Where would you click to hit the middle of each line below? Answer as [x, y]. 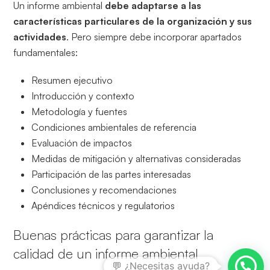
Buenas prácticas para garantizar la [114, 234]
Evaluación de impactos [82, 143]
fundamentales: [46, 52]
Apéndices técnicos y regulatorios [103, 205]
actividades [40, 36]
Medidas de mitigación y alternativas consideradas [137, 158]
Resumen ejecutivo [72, 80]
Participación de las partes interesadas [111, 174]
